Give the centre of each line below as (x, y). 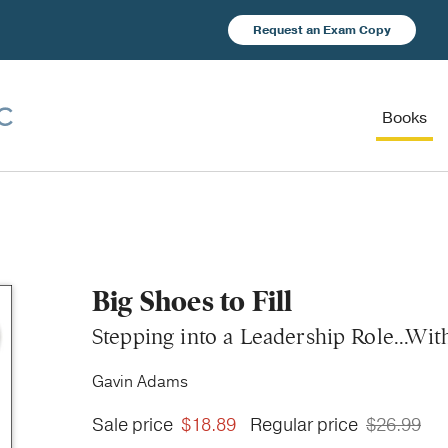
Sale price (134, 425)
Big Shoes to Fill (192, 301)
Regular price (306, 425)
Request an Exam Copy (322, 30)
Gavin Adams (140, 382)
